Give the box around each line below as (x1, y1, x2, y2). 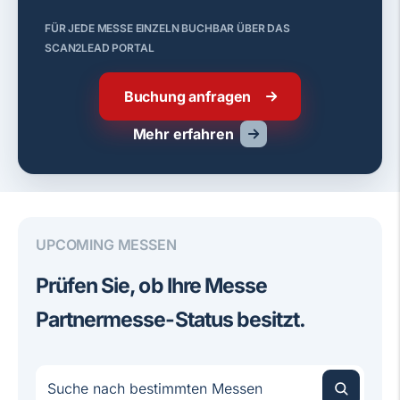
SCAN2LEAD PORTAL (45, 40, 154, 54)
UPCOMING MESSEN (36, 236, 177, 254)
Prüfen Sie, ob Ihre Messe (36, 273, 267, 298)
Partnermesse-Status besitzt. (36, 307, 306, 332)
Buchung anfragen (123, 87, 252, 105)
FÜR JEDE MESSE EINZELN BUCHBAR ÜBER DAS (45, 21, 290, 35)
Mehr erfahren (132, 124, 234, 143)
